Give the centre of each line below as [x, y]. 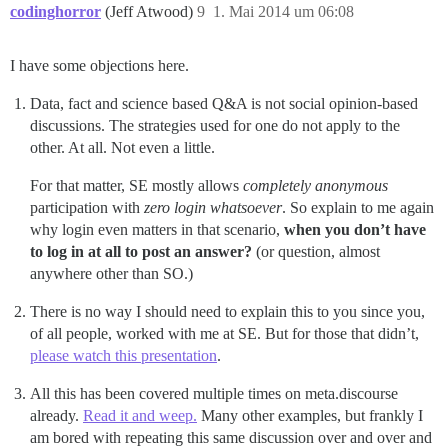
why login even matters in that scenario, [157, 230]
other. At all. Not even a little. [122, 148]
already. [56, 416]
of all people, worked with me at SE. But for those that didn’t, [224, 334]
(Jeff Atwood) [151, 12]
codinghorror [55, 12]
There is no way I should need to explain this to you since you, [227, 312]
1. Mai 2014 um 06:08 [283, 12]
